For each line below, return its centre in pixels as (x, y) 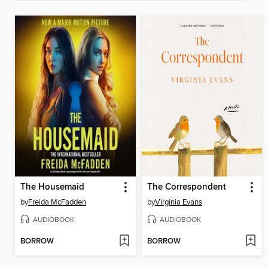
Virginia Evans (178, 202)
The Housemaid (52, 187)
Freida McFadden (57, 202)
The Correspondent (186, 187)
